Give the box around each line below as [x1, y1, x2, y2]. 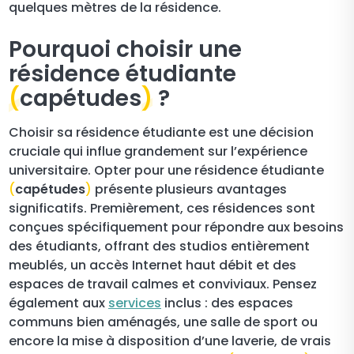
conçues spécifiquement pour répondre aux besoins [9, 217, 344, 236]
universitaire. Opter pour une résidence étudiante [9, 160, 324, 179]
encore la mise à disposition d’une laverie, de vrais [9, 331, 331, 350]
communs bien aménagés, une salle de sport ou [9, 312, 318, 331]
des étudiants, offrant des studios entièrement [9, 236, 310, 255]
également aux [9, 293, 108, 312]
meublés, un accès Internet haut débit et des [9, 255, 296, 274]
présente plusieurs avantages [92, 179, 287, 198]
